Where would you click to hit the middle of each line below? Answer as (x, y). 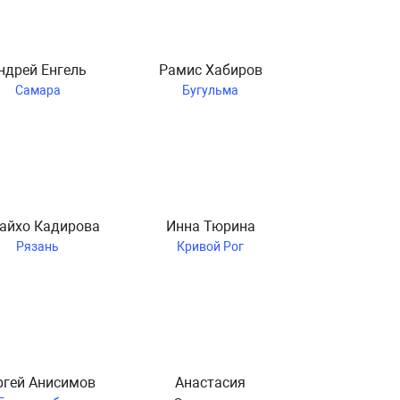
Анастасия (211, 382)
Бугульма (211, 90)
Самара (37, 90)
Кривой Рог (211, 246)
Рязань (38, 246)
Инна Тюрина (210, 226)
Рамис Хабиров (210, 70)
